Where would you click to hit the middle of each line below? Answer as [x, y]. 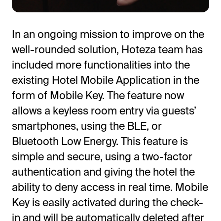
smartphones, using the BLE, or [87, 126]
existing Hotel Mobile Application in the [105, 80]
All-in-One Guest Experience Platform [116, 119]
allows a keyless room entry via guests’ [104, 110]
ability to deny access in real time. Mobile [110, 187]
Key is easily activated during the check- [107, 202]
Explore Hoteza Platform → [74, 174]
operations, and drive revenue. [81, 151]
